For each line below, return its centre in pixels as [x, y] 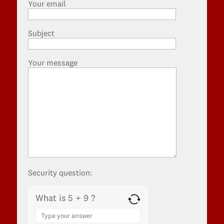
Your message [52, 62]
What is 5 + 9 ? [65, 198]
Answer [48, 207]
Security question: [60, 172]
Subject [41, 33]
